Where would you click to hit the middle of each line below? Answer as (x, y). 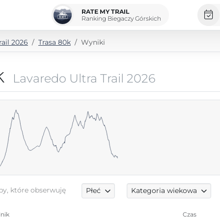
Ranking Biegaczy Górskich (121, 18)
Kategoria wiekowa (164, 191)
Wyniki (93, 42)
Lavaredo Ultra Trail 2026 (84, 78)
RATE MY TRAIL (105, 11)
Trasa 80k (55, 42)
